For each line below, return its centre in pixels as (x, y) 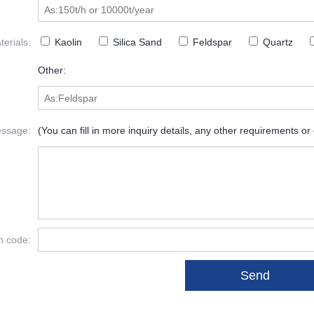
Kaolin (67, 42)
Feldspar (211, 42)
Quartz (277, 42)
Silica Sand (136, 42)
